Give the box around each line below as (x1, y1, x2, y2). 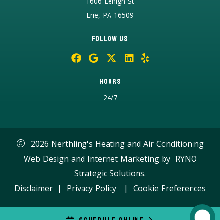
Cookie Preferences (133, 183, 206, 194)
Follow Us (92, 34, 128, 44)
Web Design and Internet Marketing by (23, 153, 173, 165)
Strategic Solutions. (74, 168, 146, 179)
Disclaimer (14, 183, 53, 194)
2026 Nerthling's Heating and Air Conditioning (28, 138, 204, 150)
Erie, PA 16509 (86, 10, 134, 20)
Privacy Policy (67, 183, 116, 194)
